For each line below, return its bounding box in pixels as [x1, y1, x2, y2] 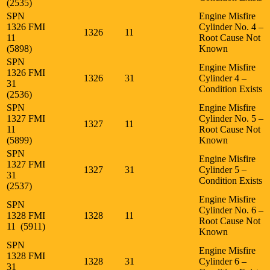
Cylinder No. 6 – [199, 204, 263, 215]
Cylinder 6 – [199, 256, 246, 266]
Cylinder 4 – [199, 72, 246, 83]
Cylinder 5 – [199, 164, 246, 175]
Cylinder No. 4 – [199, 21, 263, 32]
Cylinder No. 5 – [199, 113, 263, 124]
